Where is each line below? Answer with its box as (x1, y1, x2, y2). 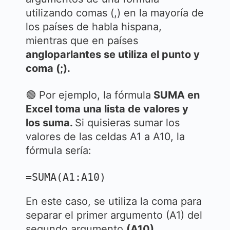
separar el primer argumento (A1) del (26, 209, 202, 221)
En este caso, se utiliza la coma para (26, 195, 202, 207)
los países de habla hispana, (26, 21, 162, 33)
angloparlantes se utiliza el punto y (26, 48, 200, 61)
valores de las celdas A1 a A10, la (26, 130, 185, 143)
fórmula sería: (26, 144, 91, 157)
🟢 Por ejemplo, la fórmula (26, 89, 151, 101)
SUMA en (151, 89, 200, 101)
